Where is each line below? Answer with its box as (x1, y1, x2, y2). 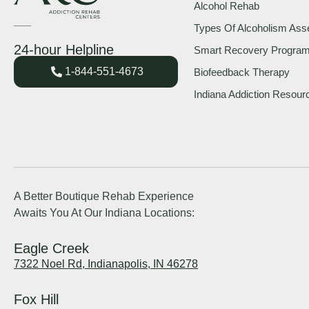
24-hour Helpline (14, 42, 114, 58)
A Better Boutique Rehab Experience (14, 190, 194, 203)
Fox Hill (14, 291, 59, 307)
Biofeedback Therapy (193, 66, 290, 79)
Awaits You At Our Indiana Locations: (14, 207, 195, 219)
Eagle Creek (14, 241, 89, 257)
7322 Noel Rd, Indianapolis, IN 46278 (14, 258, 198, 270)
